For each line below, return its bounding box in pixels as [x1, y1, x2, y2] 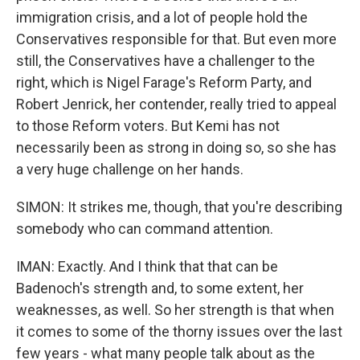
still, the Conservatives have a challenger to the [16, 52, 315, 69]
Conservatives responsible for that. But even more [16, 31, 337, 47]
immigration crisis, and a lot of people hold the [16, 9, 308, 26]
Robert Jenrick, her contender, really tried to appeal [16, 96, 337, 112]
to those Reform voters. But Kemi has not [16, 117, 280, 134]
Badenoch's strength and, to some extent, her [16, 280, 304, 297]
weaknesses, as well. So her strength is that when [16, 301, 334, 318]
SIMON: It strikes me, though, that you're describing [16, 198, 342, 215]
